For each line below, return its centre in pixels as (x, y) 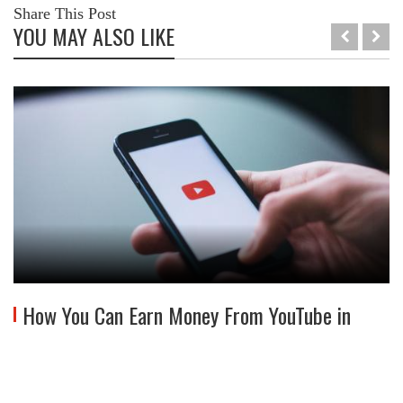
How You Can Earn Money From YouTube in (187, 314)
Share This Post (65, 13)
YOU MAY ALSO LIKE (94, 36)
